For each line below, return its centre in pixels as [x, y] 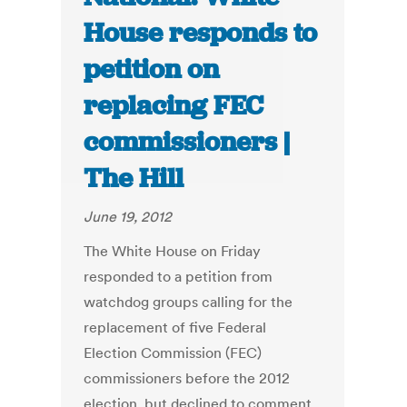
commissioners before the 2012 [187, 378]
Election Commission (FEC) [173, 353]
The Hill [134, 179]
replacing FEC [174, 106]
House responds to [201, 33]
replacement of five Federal [175, 328]
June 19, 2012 [128, 217]
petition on [152, 69]
